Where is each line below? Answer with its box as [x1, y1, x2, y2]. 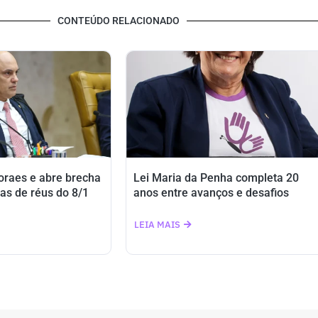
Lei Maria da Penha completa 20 [133, 171, 299, 185]
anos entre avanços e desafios [133, 186, 289, 199]
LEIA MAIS [134, 219, 180, 231]
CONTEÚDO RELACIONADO [57, 15, 180, 26]
